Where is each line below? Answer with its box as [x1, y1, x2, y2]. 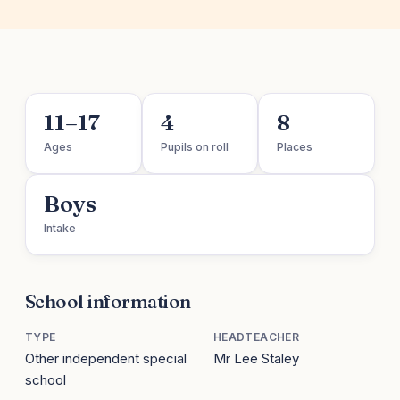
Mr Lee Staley [213, 350, 299, 368]
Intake [44, 221, 76, 236]
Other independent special [25, 350, 187, 368]
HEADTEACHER [213, 330, 299, 345]
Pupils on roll [160, 140, 229, 154]
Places [277, 140, 313, 154]
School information [25, 289, 191, 313]
